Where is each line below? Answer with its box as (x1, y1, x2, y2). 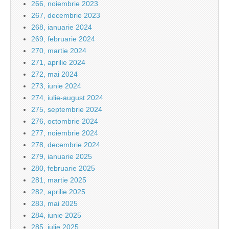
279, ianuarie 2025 (31, 152, 92, 161)
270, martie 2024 (31, 47, 86, 55)
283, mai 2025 (31, 199, 78, 208)
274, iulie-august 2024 (31, 94, 103, 102)
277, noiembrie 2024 (31, 129, 98, 138)
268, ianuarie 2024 (31, 23, 92, 32)
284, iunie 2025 (31, 211, 81, 220)
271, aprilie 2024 (31, 58, 85, 67)
